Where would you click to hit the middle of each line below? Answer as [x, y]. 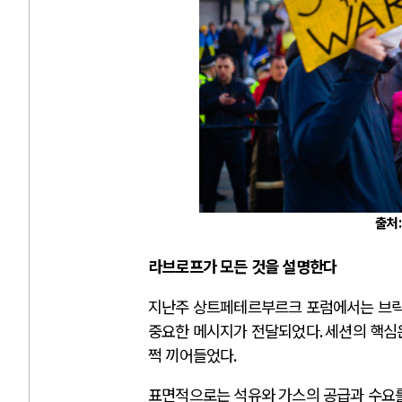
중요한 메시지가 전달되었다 [234, 330]
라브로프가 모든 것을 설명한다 [243, 267]
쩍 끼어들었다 [191, 354]
